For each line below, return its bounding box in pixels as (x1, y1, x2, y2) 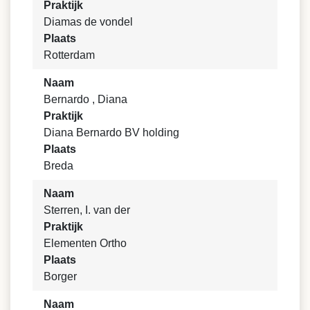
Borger (44, 270, 77, 282)
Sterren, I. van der (44, 203, 130, 216)
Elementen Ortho (44, 237, 127, 249)
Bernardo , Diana (44, 93, 127, 105)
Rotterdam (44, 48, 95, 61)
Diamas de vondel (44, 15, 133, 28)
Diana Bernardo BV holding (44, 126, 179, 138)
